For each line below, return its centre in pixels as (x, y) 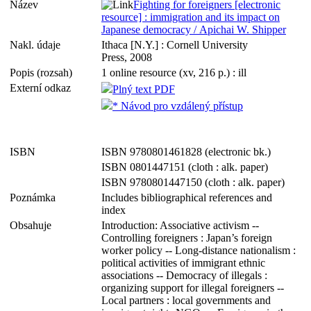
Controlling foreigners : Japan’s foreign (187, 238)
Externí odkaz (43, 88)
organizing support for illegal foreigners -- (193, 288)
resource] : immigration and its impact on (191, 17)
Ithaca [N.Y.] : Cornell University (175, 45)
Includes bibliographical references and (187, 197)
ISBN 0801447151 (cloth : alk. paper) (185, 167)
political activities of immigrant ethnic (183, 263)
